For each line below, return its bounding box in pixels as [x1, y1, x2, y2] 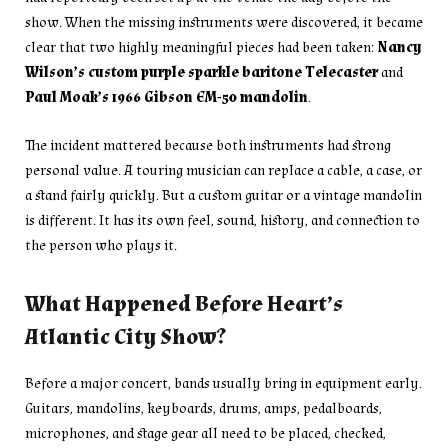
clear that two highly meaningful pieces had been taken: [25, 37, 377, 57]
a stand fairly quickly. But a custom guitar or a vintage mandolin [25, 185, 422, 205]
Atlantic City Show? [25, 323, 225, 353]
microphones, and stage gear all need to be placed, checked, [25, 424, 386, 444]
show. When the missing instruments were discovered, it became [25, 12, 423, 32]
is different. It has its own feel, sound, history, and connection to [25, 210, 420, 230]
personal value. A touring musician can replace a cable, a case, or [25, 160, 422, 180]
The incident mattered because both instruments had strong [25, 135, 391, 155]
